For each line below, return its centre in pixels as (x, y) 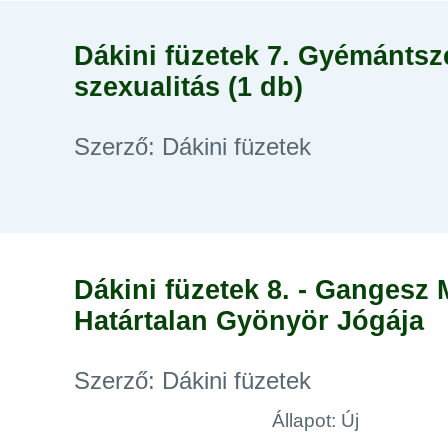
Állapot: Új (316, 420)
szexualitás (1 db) (188, 87)
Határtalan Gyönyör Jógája (249, 321)
